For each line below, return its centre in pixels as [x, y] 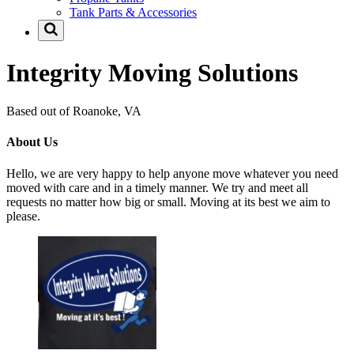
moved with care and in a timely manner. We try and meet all [157, 187]
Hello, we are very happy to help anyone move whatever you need [172, 173]
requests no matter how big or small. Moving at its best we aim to [168, 201]
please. [23, 216]
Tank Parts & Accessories [133, 13]
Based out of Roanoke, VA [74, 111]
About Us [32, 142]
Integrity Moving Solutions [152, 72]
